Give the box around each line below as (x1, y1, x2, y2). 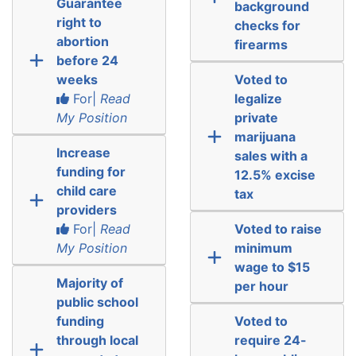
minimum (234, 239, 292, 256)
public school (56, 293, 138, 310)
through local (56, 331, 138, 348)
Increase (56, 144, 110, 161)
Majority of (56, 274, 123, 291)
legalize (234, 90, 282, 106)
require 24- (234, 331, 307, 348)
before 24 (56, 52, 118, 68)
